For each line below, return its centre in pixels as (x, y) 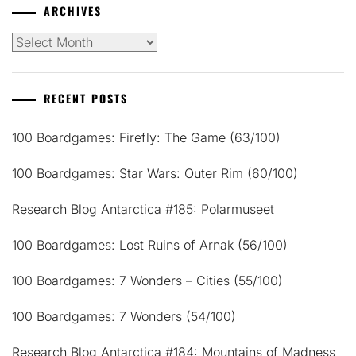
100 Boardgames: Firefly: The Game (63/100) (146, 137)
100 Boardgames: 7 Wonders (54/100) (124, 316)
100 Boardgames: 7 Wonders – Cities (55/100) (147, 280)
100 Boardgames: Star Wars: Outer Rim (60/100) (155, 173)
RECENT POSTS (86, 98)
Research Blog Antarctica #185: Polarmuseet (143, 209)
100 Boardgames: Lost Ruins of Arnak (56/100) (150, 244)
